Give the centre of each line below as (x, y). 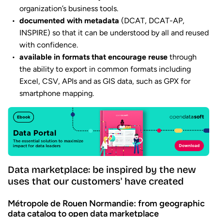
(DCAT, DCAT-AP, (152, 21)
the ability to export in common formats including (105, 69)
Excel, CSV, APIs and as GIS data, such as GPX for (105, 81)
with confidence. (49, 45)
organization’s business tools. (69, 9)
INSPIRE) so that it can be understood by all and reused (114, 33)
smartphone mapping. (57, 93)
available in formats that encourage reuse (93, 57)
